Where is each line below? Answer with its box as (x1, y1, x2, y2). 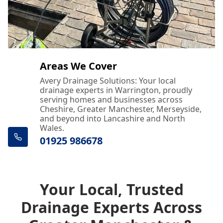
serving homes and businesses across (40, 94, 183, 105)
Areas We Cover (40, 59, 117, 73)
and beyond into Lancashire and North (40, 113, 185, 124)
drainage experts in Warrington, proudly (40, 85, 192, 96)
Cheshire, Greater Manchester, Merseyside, (40, 104, 202, 114)
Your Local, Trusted (39, 179, 184, 200)
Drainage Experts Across (21, 197, 202, 218)
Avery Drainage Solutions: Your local (40, 75, 176, 86)
